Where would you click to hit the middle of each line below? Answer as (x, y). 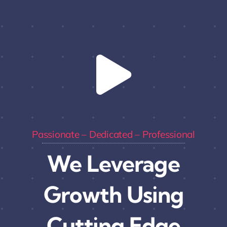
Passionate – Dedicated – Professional (113, 134)
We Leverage (113, 163)
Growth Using (113, 194)
